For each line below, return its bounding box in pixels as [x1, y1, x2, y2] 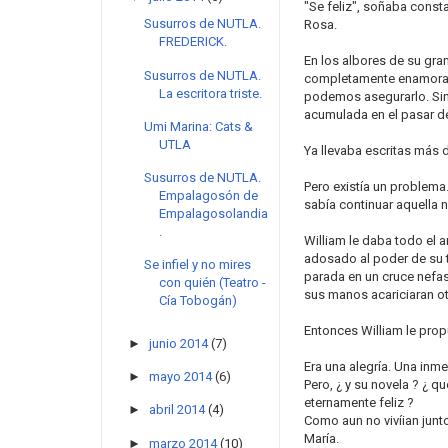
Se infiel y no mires [144, 257, 252, 273]
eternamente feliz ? [303, 395, 414, 410]
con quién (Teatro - [159, 275, 267, 291]
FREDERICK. [159, 34, 228, 50]
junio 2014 [148, 335, 208, 351]
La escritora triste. [159, 85, 263, 101]
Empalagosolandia [159, 206, 269, 222]
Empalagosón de [159, 188, 259, 204]
